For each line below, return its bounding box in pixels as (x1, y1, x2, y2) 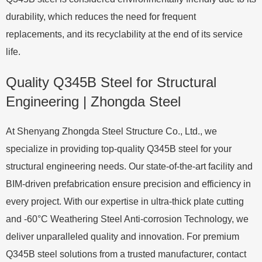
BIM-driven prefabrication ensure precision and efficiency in (6, 178, 251, 189)
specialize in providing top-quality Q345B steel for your (6, 143, 232, 154)
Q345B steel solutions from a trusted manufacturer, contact (6, 249, 246, 259)
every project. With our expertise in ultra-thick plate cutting (6, 196, 244, 206)
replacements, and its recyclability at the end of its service (6, 29, 243, 39)
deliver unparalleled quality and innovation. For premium (6, 231, 239, 242)
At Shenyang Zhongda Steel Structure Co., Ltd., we (6, 126, 217, 136)
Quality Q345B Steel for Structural (6, 74, 216, 90)
